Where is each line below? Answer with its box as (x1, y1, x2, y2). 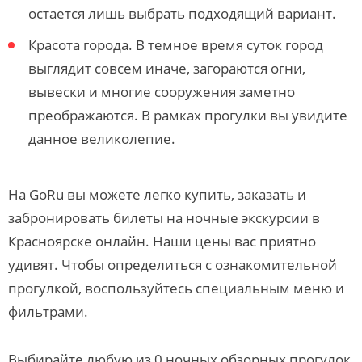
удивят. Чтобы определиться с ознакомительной (8, 255, 337, 274)
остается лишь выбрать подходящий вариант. (28, 4, 336, 23)
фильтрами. (8, 302, 88, 321)
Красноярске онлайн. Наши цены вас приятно (8, 232, 316, 250)
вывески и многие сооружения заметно (28, 82, 295, 101)
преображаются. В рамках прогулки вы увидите (28, 106, 347, 124)
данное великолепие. (28, 129, 175, 148)
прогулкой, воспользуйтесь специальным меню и (8, 279, 344, 297)
